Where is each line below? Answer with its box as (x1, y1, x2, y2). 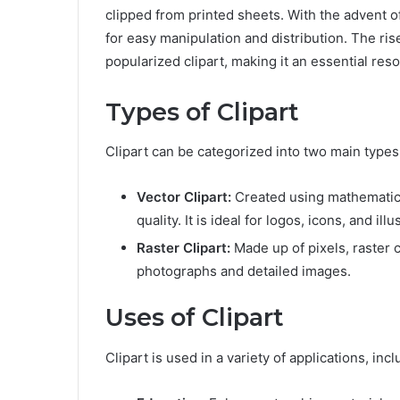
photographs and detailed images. (137, 262, 351, 280)
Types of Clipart (105, 96, 299, 127)
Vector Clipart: (137, 188, 231, 206)
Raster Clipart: (137, 239, 230, 257)
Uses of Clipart (105, 303, 284, 333)
